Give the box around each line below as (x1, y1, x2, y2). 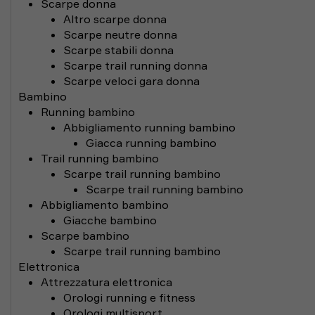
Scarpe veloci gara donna (63, 74, 200, 88)
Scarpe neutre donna (63, 27, 177, 41)
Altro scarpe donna (63, 12, 167, 26)
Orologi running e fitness (63, 290, 195, 304)
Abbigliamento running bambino (63, 120, 236, 134)
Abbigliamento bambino (41, 198, 169, 212)
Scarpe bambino (41, 229, 129, 243)
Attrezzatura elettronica (41, 275, 172, 289)
